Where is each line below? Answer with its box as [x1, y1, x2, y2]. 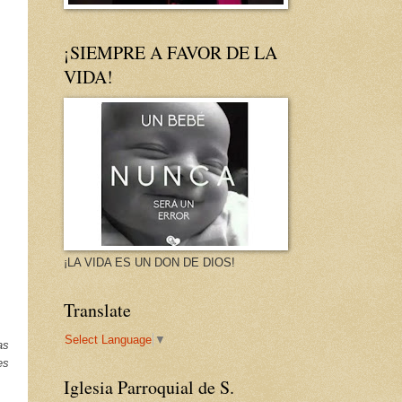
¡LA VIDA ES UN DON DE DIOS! [64, 256, 235, 270]
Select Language [65, 332, 152, 346]
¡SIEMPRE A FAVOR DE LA [64, 40, 277, 66]
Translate [64, 298, 131, 323]
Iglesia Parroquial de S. [64, 374, 234, 399]
